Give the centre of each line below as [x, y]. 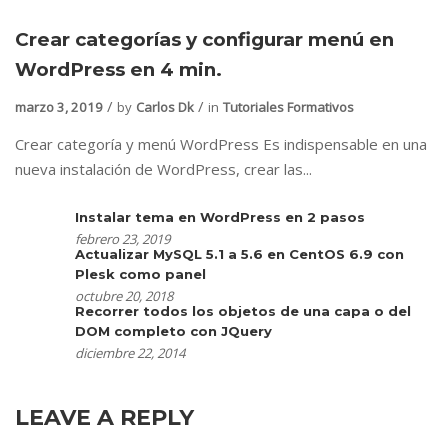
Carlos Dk [165, 107]
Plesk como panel [140, 274]
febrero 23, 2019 [122, 239]
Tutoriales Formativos [288, 107]
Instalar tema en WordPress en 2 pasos [220, 217]
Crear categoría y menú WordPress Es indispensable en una [221, 144]
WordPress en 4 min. [118, 70]
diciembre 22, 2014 [130, 353]
